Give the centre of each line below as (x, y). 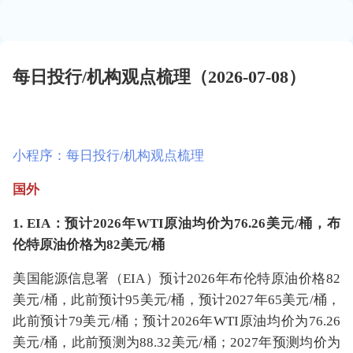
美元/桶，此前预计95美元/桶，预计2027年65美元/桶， (176, 300)
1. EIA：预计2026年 (74, 223)
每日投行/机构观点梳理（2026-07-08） (159, 77)
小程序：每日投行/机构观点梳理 (108, 156)
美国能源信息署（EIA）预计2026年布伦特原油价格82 (176, 279)
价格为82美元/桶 (115, 245)
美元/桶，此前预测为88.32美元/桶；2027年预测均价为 (176, 342)
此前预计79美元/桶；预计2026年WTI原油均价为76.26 (176, 321)
